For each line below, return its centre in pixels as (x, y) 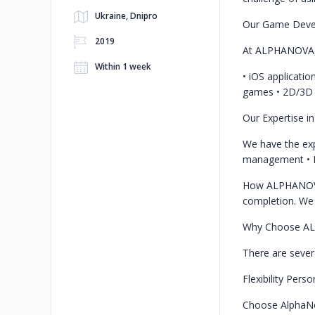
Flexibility (264, 279)
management (274, 159)
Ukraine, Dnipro (126, 16)
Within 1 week (123, 66)
